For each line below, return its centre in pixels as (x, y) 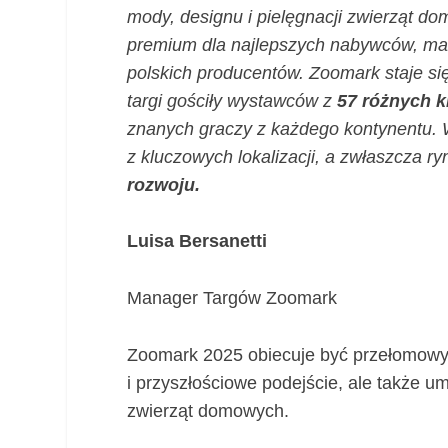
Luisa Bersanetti (197, 241)
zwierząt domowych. (208, 410)
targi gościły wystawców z (232, 100)
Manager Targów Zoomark (232, 298)
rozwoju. (164, 184)
